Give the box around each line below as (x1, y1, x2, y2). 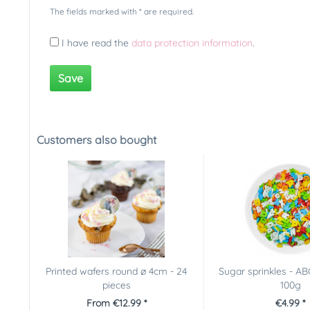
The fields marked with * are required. (50, 6, 194, 17)
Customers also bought (37, 133, 156, 147)
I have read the (62, 37, 131, 49)
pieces (102, 279, 131, 291)
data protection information (131, 37, 253, 49)
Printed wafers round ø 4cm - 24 (46, 265, 188, 277)
